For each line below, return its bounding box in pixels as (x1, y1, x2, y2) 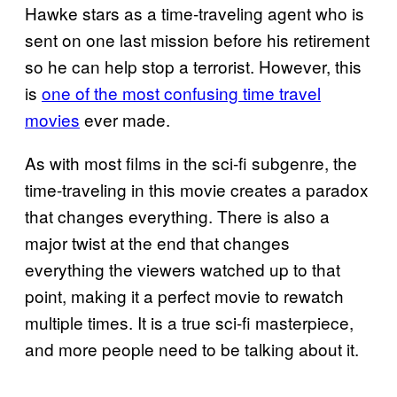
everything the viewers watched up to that (25, 256, 340, 281)
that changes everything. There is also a (25, 203, 330, 228)
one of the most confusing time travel (42, 80, 321, 105)
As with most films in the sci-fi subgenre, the (25, 150, 357, 175)
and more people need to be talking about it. (25, 336, 359, 361)
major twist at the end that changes (25, 230, 290, 254)
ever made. (80, 106, 170, 131)
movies (25, 106, 80, 131)
